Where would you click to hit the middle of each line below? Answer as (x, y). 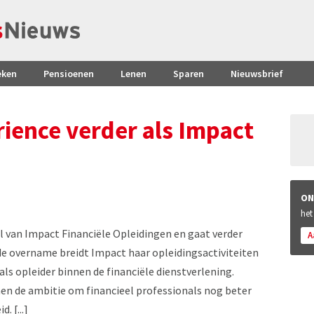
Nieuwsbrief (257, 74)
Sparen (189, 74)
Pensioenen (69, 74)
